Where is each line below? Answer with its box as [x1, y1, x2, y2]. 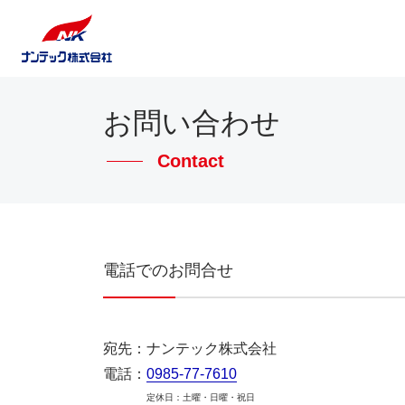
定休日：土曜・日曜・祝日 [146, 392, 255, 402]
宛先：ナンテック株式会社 [103, 341, 277, 356]
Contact [157, 151, 224, 171]
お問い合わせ [103, 107, 280, 139]
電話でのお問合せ [103, 261, 233, 279]
